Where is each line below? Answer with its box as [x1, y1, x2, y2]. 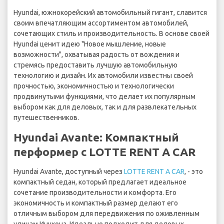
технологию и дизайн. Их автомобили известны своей [13, 71, 193, 80]
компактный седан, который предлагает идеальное [13, 178, 186, 186]
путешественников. [13, 113, 79, 122]
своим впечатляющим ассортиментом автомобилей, [13, 19, 188, 27]
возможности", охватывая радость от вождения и [13, 50, 179, 59]
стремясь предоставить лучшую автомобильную [13, 61, 177, 69]
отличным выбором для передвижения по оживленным [13, 209, 199, 218]
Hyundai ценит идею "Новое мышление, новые [13, 40, 166, 48]
